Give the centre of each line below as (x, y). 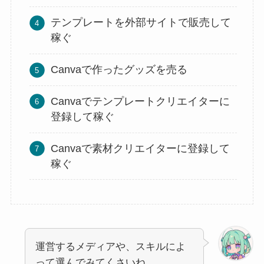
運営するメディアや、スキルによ (110, 246)
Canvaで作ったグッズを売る (119, 70)
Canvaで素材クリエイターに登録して (141, 148)
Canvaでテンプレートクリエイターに (141, 102)
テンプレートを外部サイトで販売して (141, 23)
